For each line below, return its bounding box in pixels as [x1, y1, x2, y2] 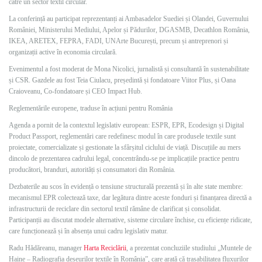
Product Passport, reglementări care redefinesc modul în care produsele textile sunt [9, 132, 236, 140]
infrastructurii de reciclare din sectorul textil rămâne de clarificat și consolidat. [9, 205, 221, 213]
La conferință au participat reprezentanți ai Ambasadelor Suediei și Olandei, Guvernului [9, 15, 249, 23]
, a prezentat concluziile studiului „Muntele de [126, 244, 251, 252]
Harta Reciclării [84, 244, 126, 252]
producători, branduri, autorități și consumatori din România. [9, 166, 175, 174]
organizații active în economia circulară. [9, 48, 117, 56]
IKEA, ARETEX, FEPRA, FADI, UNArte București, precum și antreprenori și [9, 37, 228, 45]
